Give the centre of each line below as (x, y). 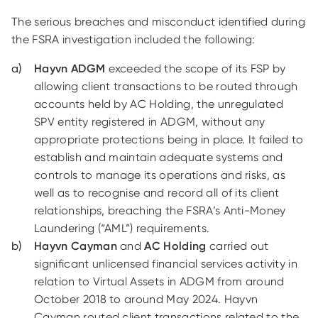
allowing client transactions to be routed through (166, 86)
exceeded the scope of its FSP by (196, 68)
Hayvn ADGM (70, 68)
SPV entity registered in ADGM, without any (150, 122)
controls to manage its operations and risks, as (160, 175)
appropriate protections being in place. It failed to (169, 139)
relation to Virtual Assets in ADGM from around (159, 281)
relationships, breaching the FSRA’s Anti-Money (160, 210)
